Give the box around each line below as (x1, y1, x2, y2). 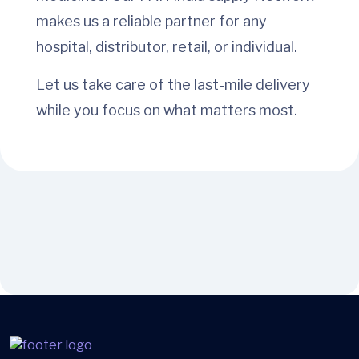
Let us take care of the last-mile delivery (36, 76, 310, 94)
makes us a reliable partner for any (36, 13, 267, 30)
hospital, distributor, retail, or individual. (36, 38, 297, 56)
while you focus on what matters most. (36, 102, 297, 119)
